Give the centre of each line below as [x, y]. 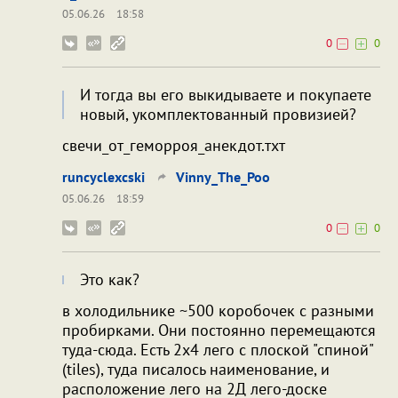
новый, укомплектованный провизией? [218, 114]
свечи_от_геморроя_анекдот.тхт [174, 145]
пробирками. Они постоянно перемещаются [219, 330]
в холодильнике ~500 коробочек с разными [218, 310]
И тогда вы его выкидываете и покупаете [226, 94]
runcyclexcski [103, 176]
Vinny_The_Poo [223, 176]
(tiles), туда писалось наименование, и [196, 369]
